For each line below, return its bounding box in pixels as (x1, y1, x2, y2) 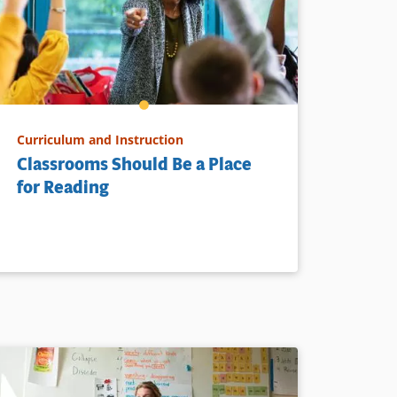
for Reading (17, 175, 110, 199)
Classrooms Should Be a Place (17, 152, 253, 176)
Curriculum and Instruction (17, 130, 184, 148)
